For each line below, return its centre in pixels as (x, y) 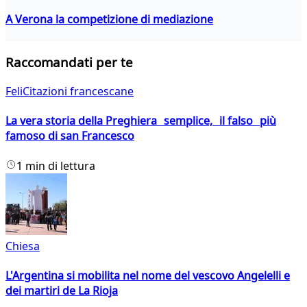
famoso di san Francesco (70, 136)
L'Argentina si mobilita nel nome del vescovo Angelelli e (148, 275)
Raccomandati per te (69, 62)
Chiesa (23, 246)
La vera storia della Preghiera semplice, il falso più (141, 121)
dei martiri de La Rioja (62, 291)
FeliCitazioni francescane (70, 91)
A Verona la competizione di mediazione (109, 19)
